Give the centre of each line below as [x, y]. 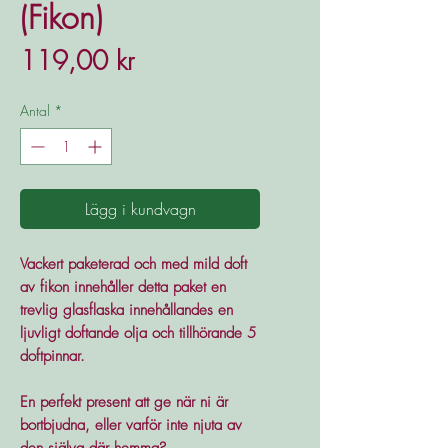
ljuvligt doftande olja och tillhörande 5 [138, 332]
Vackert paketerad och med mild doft [133, 263]
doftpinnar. [52, 355]
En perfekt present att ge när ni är [124, 401]
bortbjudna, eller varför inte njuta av [131, 424]
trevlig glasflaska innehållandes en [126, 309]
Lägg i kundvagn [140, 208]
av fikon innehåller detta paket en [123, 286]
